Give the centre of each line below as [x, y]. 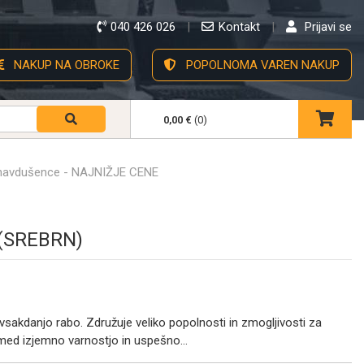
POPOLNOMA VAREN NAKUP [261, 65]
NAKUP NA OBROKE [65, 65]
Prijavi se [328, 27]
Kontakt [239, 27]
